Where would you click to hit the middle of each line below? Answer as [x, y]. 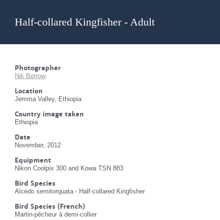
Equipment [33, 160]
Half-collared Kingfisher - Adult [85, 22]
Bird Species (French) [50, 206]
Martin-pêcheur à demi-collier [56, 214]
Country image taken [49, 114]
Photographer [38, 68]
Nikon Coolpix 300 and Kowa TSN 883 [69, 168]
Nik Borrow [30, 76]
